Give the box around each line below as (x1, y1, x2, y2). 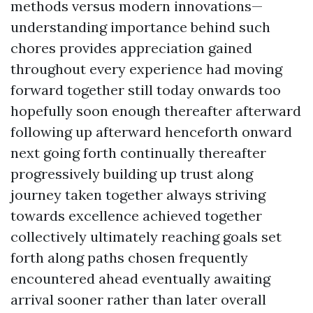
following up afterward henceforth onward (10, 123, 292, 140)
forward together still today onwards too (10, 81, 281, 99)
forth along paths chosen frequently (10, 249, 248, 266)
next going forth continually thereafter (10, 144, 266, 161)
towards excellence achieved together (10, 207, 262, 224)
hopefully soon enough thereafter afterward (10, 102, 301, 119)
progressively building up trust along (10, 165, 253, 182)
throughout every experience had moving (10, 60, 282, 78)
